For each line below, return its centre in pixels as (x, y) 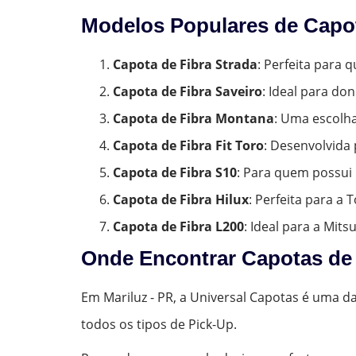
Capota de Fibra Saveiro (188, 91)
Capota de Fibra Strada (185, 64)
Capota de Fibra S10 (175, 172)
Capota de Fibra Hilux (181, 199)
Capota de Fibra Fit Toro (188, 145)
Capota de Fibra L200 (178, 226)
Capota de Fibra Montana (193, 118)
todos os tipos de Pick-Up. (159, 324)
